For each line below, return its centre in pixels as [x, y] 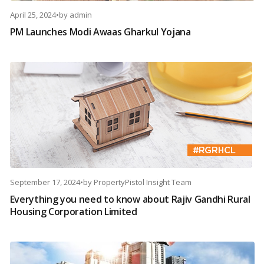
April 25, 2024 [33, 15]
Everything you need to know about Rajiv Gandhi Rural [130, 199]
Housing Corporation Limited [73, 212]
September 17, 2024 [45, 182]
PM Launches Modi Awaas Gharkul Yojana [100, 32]
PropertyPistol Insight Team [142, 182]
